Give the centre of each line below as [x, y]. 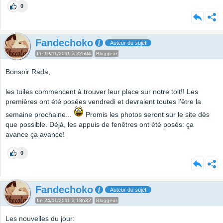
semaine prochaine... [40, 115]
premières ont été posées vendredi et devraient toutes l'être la [103, 102]
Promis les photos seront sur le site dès [147, 115]
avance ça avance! [35, 135]
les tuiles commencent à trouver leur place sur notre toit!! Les [102, 92]
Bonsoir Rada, [28, 72]
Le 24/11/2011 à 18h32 [64, 201]
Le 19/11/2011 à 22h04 [64, 54]
